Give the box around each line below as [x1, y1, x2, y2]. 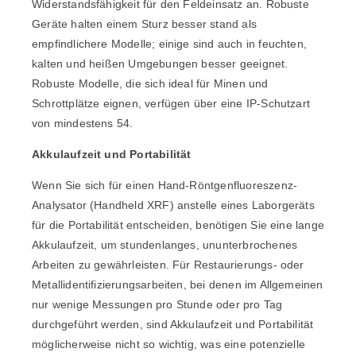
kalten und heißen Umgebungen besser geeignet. [32, 56, 288, 70]
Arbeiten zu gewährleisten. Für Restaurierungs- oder [32, 257, 304, 271]
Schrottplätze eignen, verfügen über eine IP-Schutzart [32, 96, 311, 110]
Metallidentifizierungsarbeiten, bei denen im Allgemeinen [32, 277, 323, 291]
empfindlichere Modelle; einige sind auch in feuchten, [32, 37, 308, 50]
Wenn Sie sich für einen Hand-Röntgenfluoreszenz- [32, 178, 298, 192]
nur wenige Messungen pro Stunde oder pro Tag [32, 297, 283, 311]
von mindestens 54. [32, 116, 133, 130]
